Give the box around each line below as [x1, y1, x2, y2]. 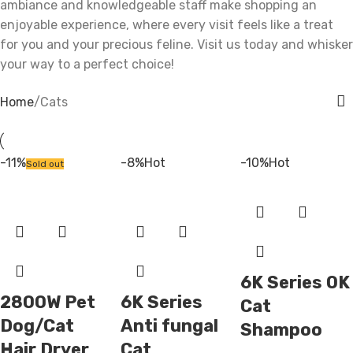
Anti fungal [120, 315, 218, 336]
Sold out [26, 158, 64, 169]
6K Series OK [240, 272, 351, 293]
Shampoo [240, 319, 323, 340]
